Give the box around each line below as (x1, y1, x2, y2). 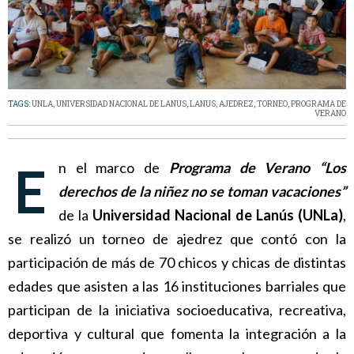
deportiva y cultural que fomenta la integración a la (8, 325, 346, 343)
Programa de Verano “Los (160, 159, 347, 177)
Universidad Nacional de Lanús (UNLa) (92, 206, 343, 224)
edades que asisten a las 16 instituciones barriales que (8, 277, 346, 296)
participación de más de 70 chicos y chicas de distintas (8, 254, 346, 272)
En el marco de (58, 159, 160, 177)
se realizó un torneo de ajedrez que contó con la (8, 230, 346, 248)
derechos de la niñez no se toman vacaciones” (58, 183, 346, 201)
